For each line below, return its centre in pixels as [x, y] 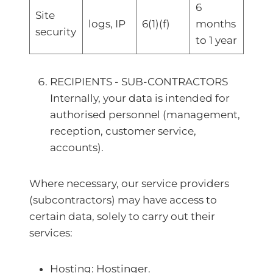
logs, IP [107, 24]
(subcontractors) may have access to [123, 200]
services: [51, 233]
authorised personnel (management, [145, 115]
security [55, 32]
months [215, 24]
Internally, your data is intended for [140, 98]
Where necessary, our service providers [129, 183]
